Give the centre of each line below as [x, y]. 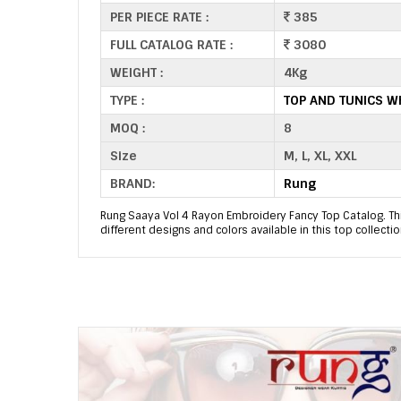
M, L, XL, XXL [320, 156]
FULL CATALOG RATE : [171, 45]
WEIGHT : [137, 73]
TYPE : [127, 100]
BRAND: [132, 183]
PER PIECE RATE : [159, 17]
